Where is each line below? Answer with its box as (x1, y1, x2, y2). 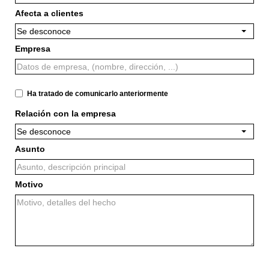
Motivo (15, 180, 43, 189)
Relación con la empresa (15, 109, 116, 118)
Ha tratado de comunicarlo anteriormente (27, 89, 168, 98)
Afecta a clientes (15, 8, 83, 18)
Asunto (15, 144, 45, 154)
